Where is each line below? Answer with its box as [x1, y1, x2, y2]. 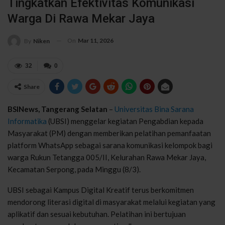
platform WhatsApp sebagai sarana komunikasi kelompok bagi [8, 140, 212, 150]
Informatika [8, 116, 47, 126]
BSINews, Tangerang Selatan [8, 104, 107, 114]
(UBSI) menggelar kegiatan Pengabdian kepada [47, 116, 203, 126]
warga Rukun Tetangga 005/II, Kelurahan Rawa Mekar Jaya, [8, 152, 206, 162]
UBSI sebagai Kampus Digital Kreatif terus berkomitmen [8, 185, 194, 194]
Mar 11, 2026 [78, 36, 114, 44]
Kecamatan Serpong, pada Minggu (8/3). [8, 164, 141, 174]
